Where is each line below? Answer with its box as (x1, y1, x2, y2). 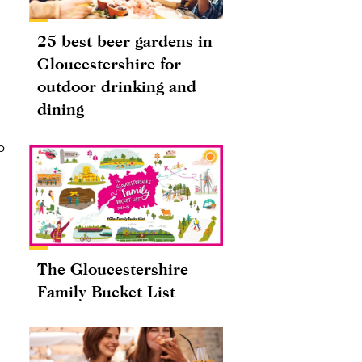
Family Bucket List (37, 282, 175, 301)
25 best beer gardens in (37, 32, 213, 51)
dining (37, 99, 84, 119)
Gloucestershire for (37, 54, 181, 74)
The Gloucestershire (37, 259, 188, 279)
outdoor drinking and (37, 77, 196, 96)
